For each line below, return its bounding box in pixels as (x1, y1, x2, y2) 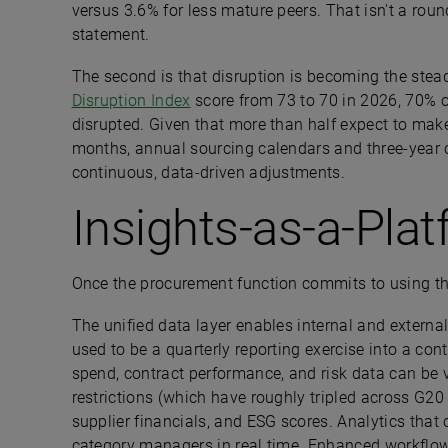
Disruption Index (71, 91, 191, 110)
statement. (71, 25, 150, 44)
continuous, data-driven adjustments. (71, 163, 354, 182)
